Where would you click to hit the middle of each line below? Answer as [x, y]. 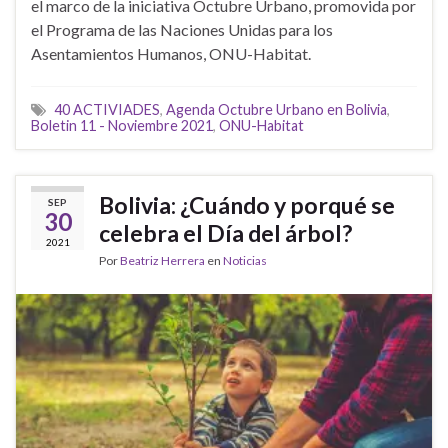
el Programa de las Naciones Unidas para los [182, 30]
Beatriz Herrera [162, 261]
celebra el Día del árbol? [225, 233]
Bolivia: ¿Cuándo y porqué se [247, 205]
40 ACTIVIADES [107, 110]
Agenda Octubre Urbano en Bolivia [276, 110]
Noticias [245, 261]
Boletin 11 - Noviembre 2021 [122, 126]
